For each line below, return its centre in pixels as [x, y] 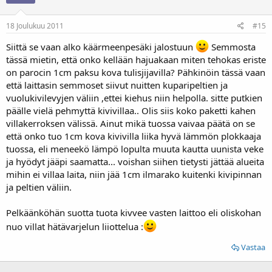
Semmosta [232, 46]
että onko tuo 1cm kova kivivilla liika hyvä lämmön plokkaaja [134, 136]
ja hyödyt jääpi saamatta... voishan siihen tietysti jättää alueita [135, 161]
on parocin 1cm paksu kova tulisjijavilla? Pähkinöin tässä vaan [136, 72]
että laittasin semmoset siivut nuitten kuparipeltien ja [117, 85]
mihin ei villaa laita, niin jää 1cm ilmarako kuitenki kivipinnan [134, 174]
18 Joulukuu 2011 [35, 25]
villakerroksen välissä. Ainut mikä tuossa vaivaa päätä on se [131, 123]
